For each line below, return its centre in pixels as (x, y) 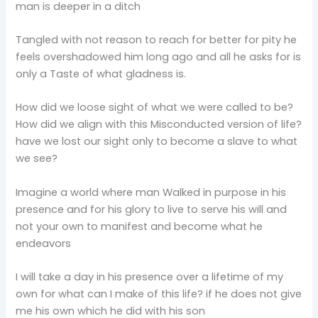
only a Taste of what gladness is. (101, 73)
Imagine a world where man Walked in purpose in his (151, 192)
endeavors (44, 243)
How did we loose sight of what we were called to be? (155, 108)
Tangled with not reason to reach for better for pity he (157, 39)
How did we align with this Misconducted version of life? (159, 125)
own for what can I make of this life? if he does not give (159, 294)
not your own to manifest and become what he (139, 226)
